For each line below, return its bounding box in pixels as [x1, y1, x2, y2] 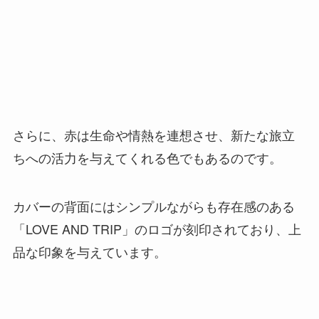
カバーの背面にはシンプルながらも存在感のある [12, 197, 295, 216]
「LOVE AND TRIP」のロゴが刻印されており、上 [12, 219, 301, 239]
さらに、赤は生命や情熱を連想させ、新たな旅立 [12, 125, 295, 145]
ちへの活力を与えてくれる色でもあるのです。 [12, 148, 282, 167]
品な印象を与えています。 [12, 242, 167, 261]
